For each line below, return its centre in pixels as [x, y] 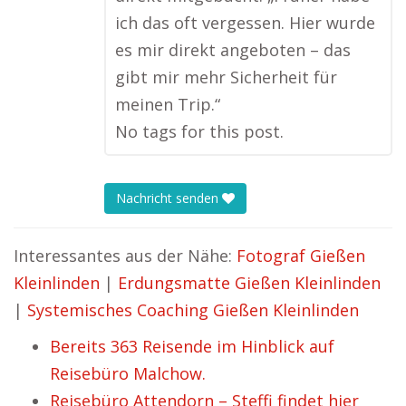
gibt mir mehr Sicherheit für [226, 77]
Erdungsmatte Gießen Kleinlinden [249, 283]
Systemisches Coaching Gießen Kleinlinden [193, 310]
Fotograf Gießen [301, 256]
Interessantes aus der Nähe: [125, 256]
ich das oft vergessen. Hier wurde [245, 23]
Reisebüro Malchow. [128, 373]
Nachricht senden [169, 198]
